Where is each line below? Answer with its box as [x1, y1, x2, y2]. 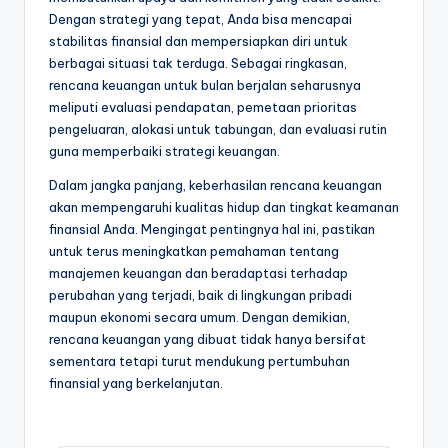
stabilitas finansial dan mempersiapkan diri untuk [49, 33, 348, 50]
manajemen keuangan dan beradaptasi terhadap [49, 265, 348, 282]
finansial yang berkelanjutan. [49, 375, 223, 392]
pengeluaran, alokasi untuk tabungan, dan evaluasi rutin [49, 121, 387, 138]
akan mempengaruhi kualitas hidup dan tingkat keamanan [49, 199, 399, 216]
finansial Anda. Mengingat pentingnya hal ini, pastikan [49, 221, 375, 238]
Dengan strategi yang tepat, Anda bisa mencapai [49, 11, 352, 28]
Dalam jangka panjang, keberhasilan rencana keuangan [49, 177, 382, 194]
